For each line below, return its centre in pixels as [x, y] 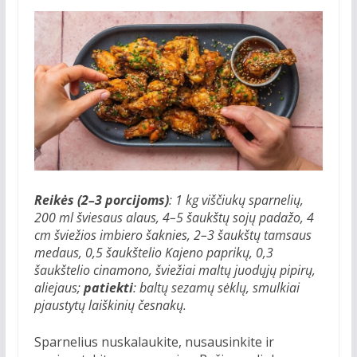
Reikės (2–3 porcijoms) [101, 200]
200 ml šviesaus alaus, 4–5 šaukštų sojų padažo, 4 [174, 217]
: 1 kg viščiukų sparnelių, [236, 200]
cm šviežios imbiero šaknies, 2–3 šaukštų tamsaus [173, 235]
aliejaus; [59, 287]
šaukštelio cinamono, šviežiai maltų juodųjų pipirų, [175, 270]
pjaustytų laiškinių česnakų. [110, 305]
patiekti [108, 287]
